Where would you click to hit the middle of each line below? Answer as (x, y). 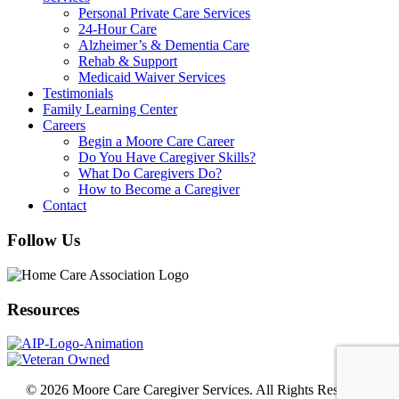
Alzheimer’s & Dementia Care (164, 45)
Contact (65, 206)
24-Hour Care (118, 29)
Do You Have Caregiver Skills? (167, 158)
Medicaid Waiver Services (152, 77)
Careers (64, 126)
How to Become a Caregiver (159, 190)
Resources (43, 309)
